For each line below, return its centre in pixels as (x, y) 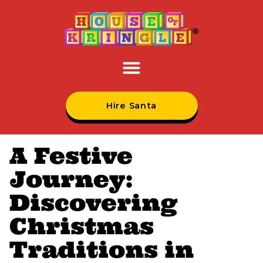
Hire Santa (131, 106)
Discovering (94, 203)
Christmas (82, 226)
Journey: (71, 179)
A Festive (71, 156)
